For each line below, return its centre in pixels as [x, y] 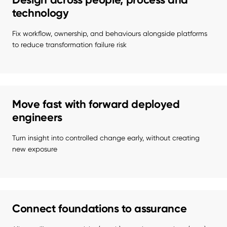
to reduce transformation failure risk [69, 45]
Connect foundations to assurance [100, 209]
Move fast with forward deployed [96, 104]
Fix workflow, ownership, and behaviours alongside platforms [110, 34]
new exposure [35, 149]
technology [41, 13]
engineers [37, 118]
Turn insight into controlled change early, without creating [106, 138]
